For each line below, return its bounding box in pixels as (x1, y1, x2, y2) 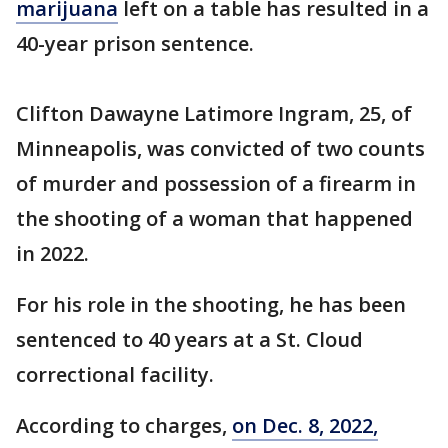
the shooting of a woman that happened (16, 205, 413, 232)
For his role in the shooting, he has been (16, 291, 406, 318)
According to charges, (16, 412, 232, 439)
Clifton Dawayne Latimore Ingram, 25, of (16, 100, 412, 127)
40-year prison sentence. (16, 30, 254, 57)
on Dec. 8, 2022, (232, 412, 378, 439)
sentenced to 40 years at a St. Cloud (16, 326, 363, 353)
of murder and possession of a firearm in (16, 170, 416, 197)
